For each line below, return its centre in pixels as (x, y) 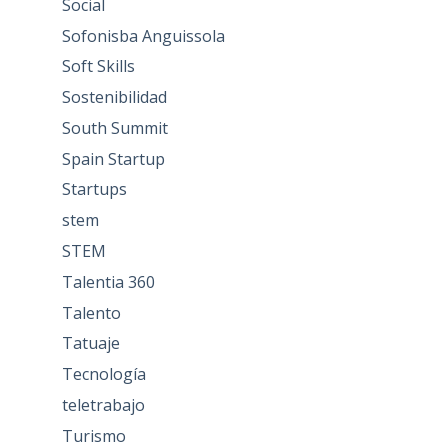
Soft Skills (98, 66)
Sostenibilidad (114, 97)
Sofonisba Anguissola (143, 35)
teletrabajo (103, 405)
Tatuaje (90, 343)
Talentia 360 (108, 281)
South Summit (114, 127)
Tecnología (103, 374)
